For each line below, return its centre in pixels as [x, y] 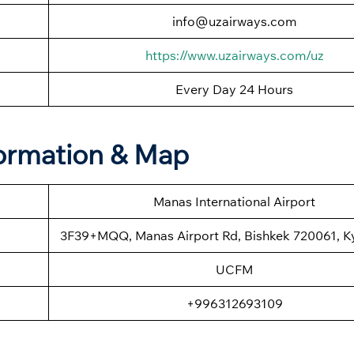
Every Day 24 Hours [234, 89]
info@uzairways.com [234, 21]
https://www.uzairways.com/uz [234, 55]
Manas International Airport [234, 201]
